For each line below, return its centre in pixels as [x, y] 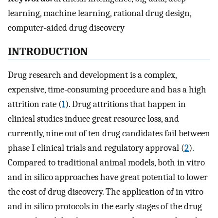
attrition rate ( [35, 104]
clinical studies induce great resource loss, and [93, 119]
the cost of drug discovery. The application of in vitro [106, 192]
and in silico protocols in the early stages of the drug [105, 207]
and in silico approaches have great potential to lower [108, 177]
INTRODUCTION [48, 51]
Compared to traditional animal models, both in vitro [106, 163]
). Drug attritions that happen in [126, 104]
